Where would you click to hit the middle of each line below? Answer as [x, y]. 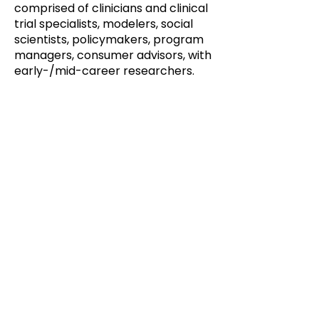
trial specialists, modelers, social [104, 24]
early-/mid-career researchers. [104, 71]
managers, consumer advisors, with [113, 55]
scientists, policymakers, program [109, 40]
